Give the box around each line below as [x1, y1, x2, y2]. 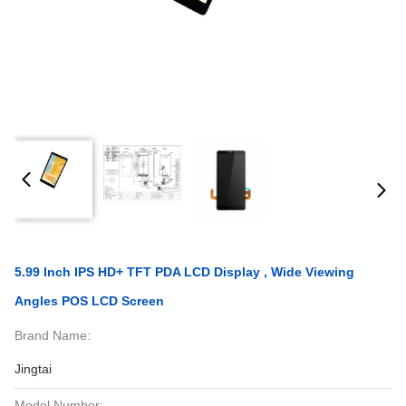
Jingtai [14, 362, 52, 376]
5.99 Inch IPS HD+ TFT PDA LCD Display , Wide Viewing [14, 265, 354, 279]
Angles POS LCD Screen [14, 294, 164, 308]
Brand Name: [14, 328, 91, 343]
